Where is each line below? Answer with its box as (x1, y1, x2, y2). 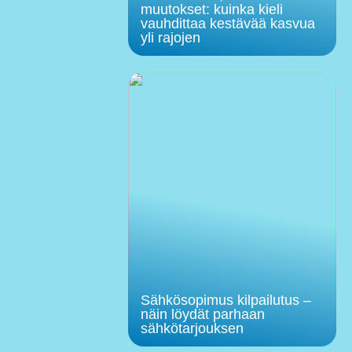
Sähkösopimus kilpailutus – (140, 291, 311, 308)
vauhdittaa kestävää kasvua (140, 15, 315, 31)
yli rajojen (140, 29, 200, 46)
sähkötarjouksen (140, 320, 244, 336)
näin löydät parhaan (140, 306, 265, 322)
